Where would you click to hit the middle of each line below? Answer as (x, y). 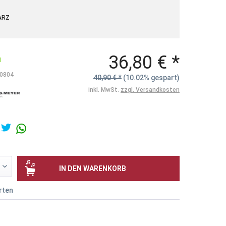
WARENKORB (104, 168)
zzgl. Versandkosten (150, 90)
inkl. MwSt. (104, 90)
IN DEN (70, 168)
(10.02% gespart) (151, 78)
